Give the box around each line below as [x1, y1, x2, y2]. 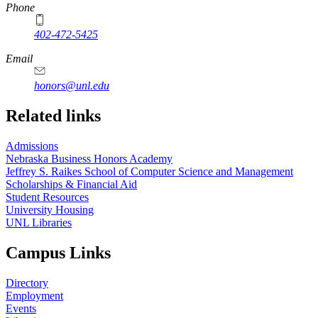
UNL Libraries [6, 216, 72, 229]
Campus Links [6, 243, 111, 262]
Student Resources [6, 190, 89, 203]
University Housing [6, 203, 94, 216]
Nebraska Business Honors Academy [6, 152, 172, 165]
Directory [6, 276, 48, 289]
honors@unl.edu [34, 79, 109, 92]
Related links [6, 106, 101, 125]
